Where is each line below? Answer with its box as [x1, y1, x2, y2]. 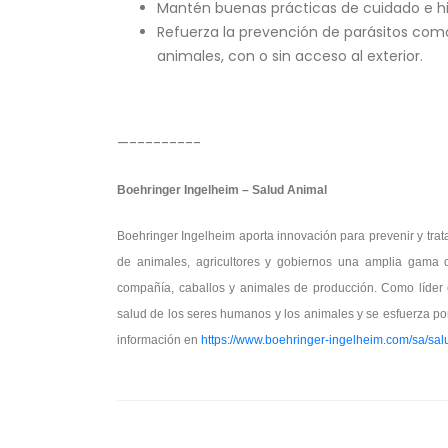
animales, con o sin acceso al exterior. [157, 46, 423, 66]
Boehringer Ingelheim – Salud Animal [117, 183, 327, 197]
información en [117, 333, 201, 347]
